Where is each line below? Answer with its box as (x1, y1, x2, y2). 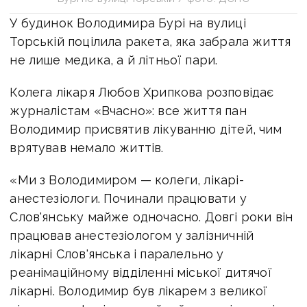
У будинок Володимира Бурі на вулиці (10, 15, 246, 30)
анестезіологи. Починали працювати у (10, 191, 247, 206)
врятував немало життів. (10, 140, 164, 155)
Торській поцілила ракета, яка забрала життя (10, 34, 291, 49)
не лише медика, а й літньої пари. (10, 52, 221, 67)
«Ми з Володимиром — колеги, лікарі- (10, 172, 244, 187)
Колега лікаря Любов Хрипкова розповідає (10, 84, 274, 99)
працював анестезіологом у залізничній (10, 228, 254, 243)
